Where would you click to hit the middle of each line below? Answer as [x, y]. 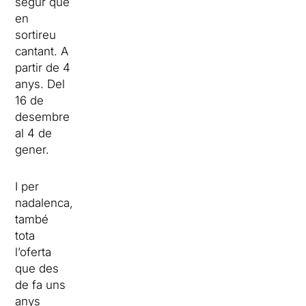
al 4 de [34, 133]
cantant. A [42, 51]
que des [37, 268]
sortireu [36, 34]
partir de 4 [43, 67]
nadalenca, [44, 203]
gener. [32, 149]
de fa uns [41, 284]
